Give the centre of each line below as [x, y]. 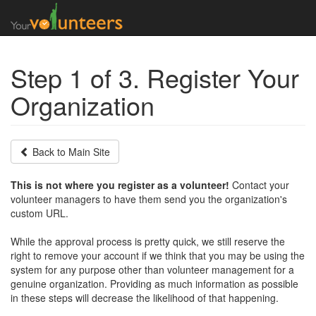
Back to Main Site [70, 152]
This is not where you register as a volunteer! [120, 185]
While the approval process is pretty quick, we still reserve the [148, 241]
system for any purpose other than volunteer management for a [152, 269]
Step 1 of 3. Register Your [155, 77]
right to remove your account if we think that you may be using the [158, 255]
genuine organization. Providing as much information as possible [154, 284]
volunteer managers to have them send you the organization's [149, 199]
